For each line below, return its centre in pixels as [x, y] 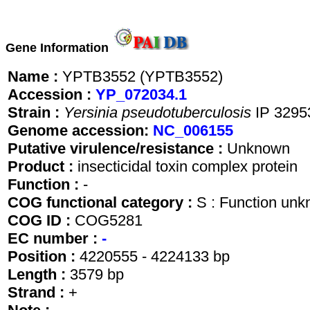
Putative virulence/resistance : [117, 148]
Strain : [36, 112]
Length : [39, 274]
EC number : [55, 238]
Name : [35, 76]
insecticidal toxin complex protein [188, 166]
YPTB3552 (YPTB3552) [143, 76]
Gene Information [59, 47]
